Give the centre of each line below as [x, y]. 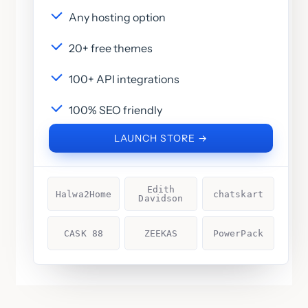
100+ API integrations [124, 79]
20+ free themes [111, 48]
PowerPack [238, 233]
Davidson [161, 199]
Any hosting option [117, 18]
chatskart [238, 194]
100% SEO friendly [115, 110]
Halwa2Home [84, 194]
